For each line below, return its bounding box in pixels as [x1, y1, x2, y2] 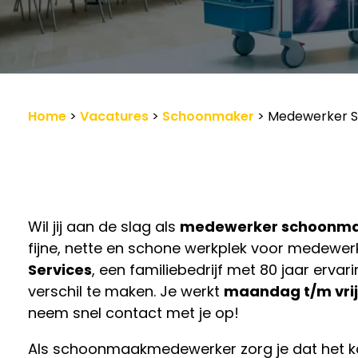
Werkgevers [32, 3, 119, 23]
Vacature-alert [32, 47, 146, 67]
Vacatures [80, 107, 149, 125]
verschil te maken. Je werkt [28, 281, 224, 301]
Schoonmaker [162, 107, 254, 125]
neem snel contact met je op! [28, 303, 239, 323]
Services [28, 260, 92, 280]
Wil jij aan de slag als [28, 217, 180, 237]
